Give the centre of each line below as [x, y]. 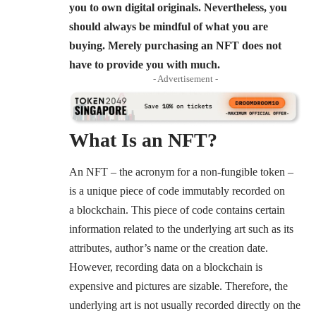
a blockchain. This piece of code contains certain [177, 210]
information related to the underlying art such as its [181, 229]
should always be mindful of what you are [169, 26]
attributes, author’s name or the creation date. [169, 248]
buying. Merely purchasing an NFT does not [175, 45]
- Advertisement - [186, 78]
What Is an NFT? [143, 140]
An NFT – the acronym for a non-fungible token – [181, 172]
